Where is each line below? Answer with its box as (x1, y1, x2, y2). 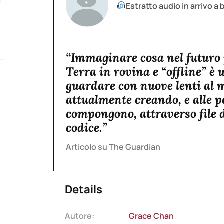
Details (64, 182, 102, 197)
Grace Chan (128, 210, 174, 221)
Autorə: (64, 210, 94, 221)
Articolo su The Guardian (65, 141, 160, 153)
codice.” (65, 120, 107, 136)
